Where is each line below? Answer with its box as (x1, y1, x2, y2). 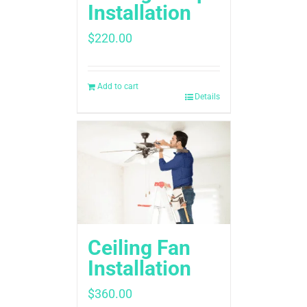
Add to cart (97, 82, 138, 92)
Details (194, 92, 220, 102)
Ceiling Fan (87, 236, 191, 260)
